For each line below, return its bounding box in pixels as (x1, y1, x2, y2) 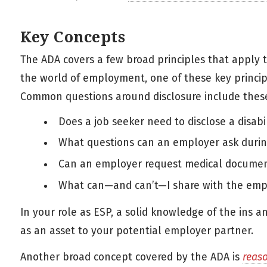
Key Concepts (20, 27, 125, 46)
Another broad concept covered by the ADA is (20, 250, 243, 263)
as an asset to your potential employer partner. (20, 225, 253, 237)
